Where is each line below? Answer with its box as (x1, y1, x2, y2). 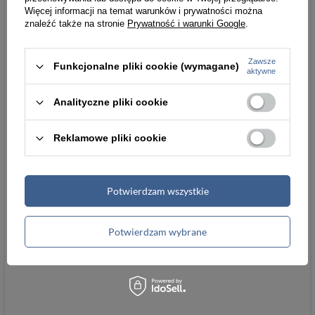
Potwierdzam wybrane (108, 225, 207, 238)
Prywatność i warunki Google (127, 18, 245, 30)
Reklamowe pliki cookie (53, 132, 167, 144)
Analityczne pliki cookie (53, 96, 168, 108)
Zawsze (248, 57, 276, 66)
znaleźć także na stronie (25, 18, 127, 30)
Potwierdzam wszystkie (106, 184, 209, 197)
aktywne (247, 67, 276, 76)
